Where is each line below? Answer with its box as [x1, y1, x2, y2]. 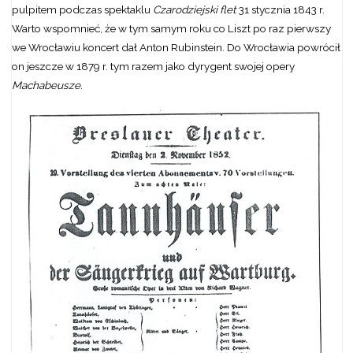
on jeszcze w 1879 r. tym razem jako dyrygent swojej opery [11, 60, 295, 73]
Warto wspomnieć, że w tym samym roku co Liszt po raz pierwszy [11, 22, 331, 35]
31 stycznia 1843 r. [236, 3, 325, 17]
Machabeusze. [11, 79, 85, 92]
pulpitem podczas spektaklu [11, 3, 153, 17]
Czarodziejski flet [152, 3, 236, 17]
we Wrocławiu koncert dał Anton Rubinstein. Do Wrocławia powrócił [11, 41, 340, 54]
